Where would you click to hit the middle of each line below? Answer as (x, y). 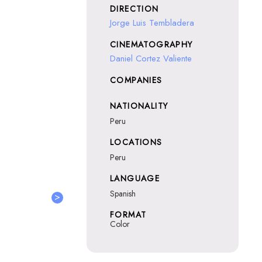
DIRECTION (135, 9)
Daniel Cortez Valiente (151, 58)
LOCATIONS (136, 142)
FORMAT (128, 215)
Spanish (123, 194)
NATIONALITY (139, 106)
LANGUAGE (135, 178)
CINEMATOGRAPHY (151, 44)
